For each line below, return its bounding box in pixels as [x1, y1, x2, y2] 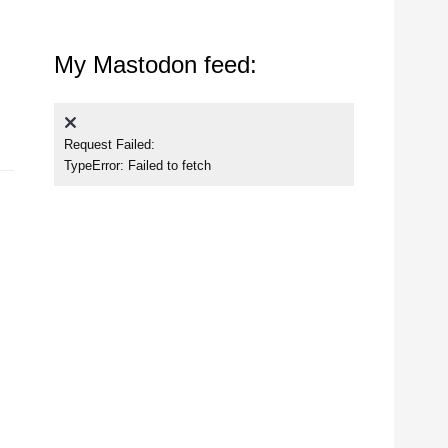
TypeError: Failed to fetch [63, 157, 211, 173]
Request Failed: [63, 136, 155, 152]
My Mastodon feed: [53, 50, 257, 78]
